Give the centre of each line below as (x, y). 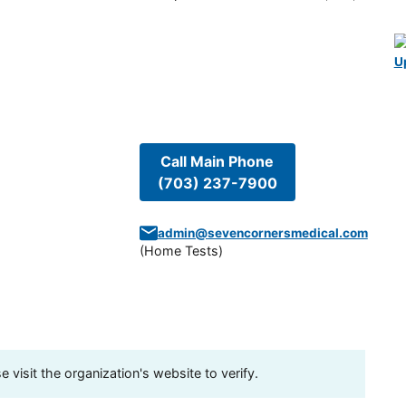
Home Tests (181, 251)
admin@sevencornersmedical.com (262, 233)
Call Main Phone (217, 162)
